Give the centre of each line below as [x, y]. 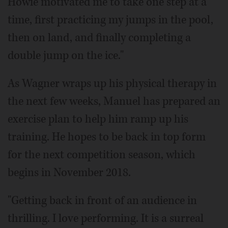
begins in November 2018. [69, 173]
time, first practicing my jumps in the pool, [110, 20]
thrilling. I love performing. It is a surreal [106, 219]
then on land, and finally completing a [99, 38]
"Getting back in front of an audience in [102, 201]
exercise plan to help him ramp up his [98, 119]
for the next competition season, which [102, 155]
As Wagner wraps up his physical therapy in [112, 84]
